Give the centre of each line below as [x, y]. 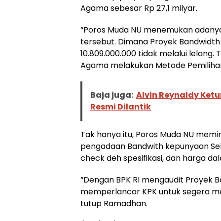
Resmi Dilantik [121, 107]
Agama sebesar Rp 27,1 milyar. [139, 8]
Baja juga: [112, 95]
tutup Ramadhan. [114, 204]
